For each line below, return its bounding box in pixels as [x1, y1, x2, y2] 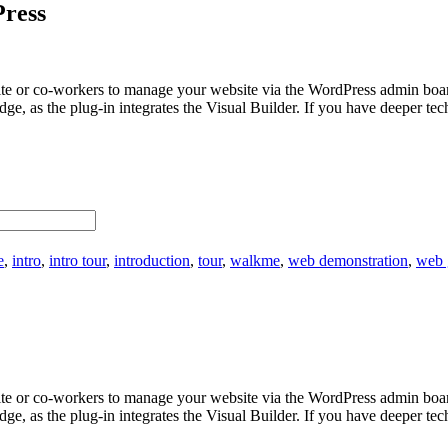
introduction [114, 251, 190, 269]
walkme [230, 251, 280, 269]
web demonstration [288, 251, 408, 269]
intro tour [49, 251, 106, 269]
